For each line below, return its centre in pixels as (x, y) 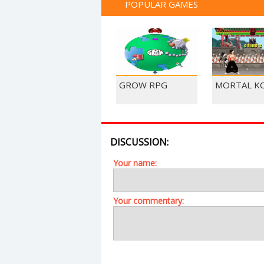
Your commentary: (148, 201)
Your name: (135, 163)
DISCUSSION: (139, 142)
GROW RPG (143, 85)
